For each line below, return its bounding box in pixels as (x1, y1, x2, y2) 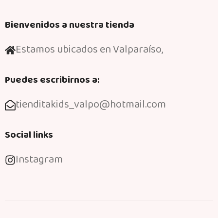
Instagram (16, 151, 63, 169)
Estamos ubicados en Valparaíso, (16, 41, 163, 59)
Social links (5, 127, 54, 143)
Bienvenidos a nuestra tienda (5, 17, 135, 33)
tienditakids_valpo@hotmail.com (16, 96, 166, 114)
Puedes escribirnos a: (5, 72, 100, 88)
